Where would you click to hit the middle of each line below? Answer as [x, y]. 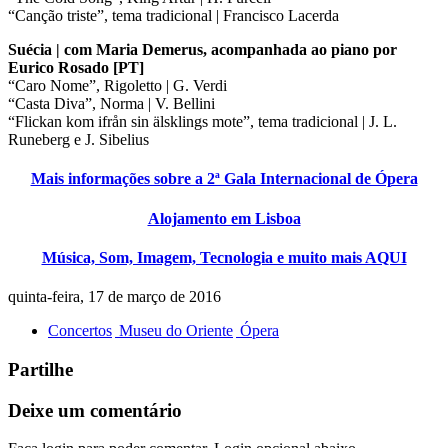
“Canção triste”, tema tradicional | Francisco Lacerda [173, 16]
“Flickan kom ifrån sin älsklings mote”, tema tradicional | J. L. [202, 122]
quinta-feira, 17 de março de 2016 [114, 297]
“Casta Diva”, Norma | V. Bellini [111, 104]
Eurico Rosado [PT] [76, 68]
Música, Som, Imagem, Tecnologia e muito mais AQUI [224, 258]
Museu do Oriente [174, 331]
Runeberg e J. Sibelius [78, 140]
